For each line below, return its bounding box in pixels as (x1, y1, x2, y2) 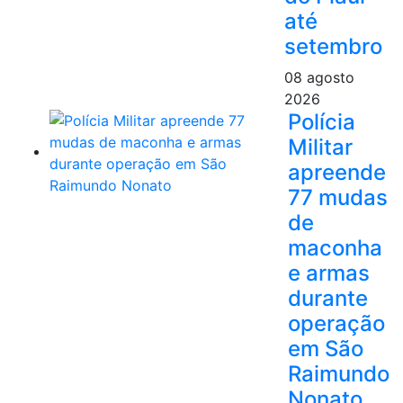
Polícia (288, 108, 355, 135)
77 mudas (288, 184, 388, 210)
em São (288, 335, 363, 362)
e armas (288, 259, 370, 286)
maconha (288, 234, 382, 261)
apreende (288, 158, 386, 185)
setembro (284, 32, 382, 59)
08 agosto (284, 67, 354, 86)
